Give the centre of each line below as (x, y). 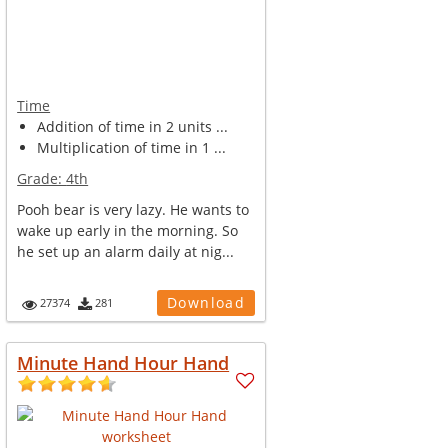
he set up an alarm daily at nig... (126, 251)
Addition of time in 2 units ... (133, 126)
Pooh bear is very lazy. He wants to (133, 209)
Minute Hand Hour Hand (123, 363)
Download (206, 302)
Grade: (42, 178)
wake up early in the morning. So (128, 230)
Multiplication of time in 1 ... (132, 147)
